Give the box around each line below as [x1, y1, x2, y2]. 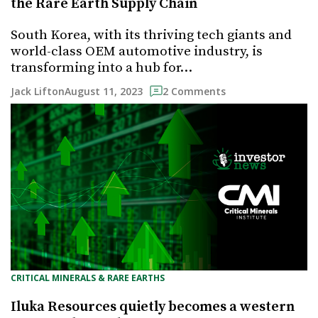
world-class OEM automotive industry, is [11, 43, 263, 60]
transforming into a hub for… [11, 59, 192, 76]
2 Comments [163, 84, 226, 99]
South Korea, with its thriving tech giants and [11, 26, 292, 43]
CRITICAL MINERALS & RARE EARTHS [11, 272, 165, 285]
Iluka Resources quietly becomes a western [11, 298, 295, 317]
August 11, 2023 [65, 84, 143, 98]
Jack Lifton [11, 84, 65, 99]
